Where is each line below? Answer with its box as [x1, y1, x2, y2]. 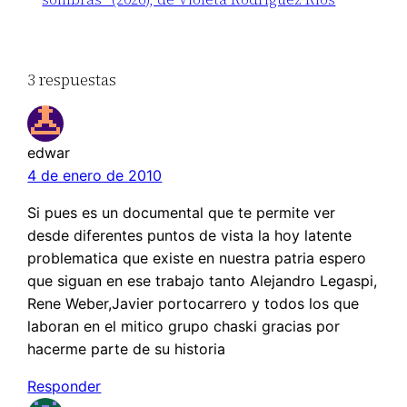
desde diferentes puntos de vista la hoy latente [27, 226, 352, 245]
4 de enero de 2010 [27, 166, 163, 185]
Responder [27, 377, 102, 396]
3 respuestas [27, 68, 117, 92]
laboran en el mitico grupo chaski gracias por [27, 317, 341, 336]
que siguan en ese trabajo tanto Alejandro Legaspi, [27, 272, 378, 291]
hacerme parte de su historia [27, 340, 226, 359]
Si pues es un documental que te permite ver [27, 203, 336, 223]
